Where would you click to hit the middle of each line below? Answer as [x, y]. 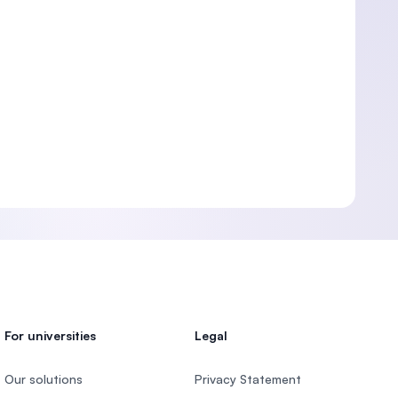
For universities [51, 335]
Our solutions [44, 379]
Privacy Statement [247, 379]
